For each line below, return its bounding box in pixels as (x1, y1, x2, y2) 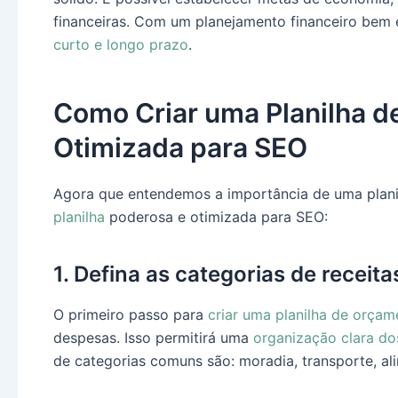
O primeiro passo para (53, 306, 208, 324)
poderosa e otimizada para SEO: (105, 208, 328, 227)
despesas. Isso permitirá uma (53, 329, 253, 347)
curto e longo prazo (53, 36, 188, 54)
